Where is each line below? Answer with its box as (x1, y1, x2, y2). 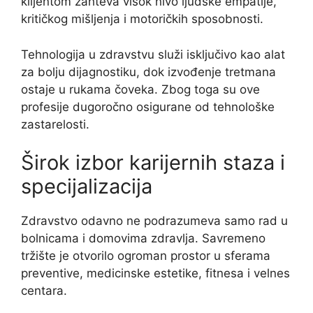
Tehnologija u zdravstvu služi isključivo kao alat (21, 47, 285, 61)
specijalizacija (21, 174, 152, 199)
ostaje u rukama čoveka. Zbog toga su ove (21, 82, 260, 96)
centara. (21, 284, 67, 298)
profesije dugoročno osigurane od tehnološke (21, 99, 275, 114)
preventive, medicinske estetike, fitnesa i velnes (21, 266, 290, 281)
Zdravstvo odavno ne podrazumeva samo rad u (21, 214, 288, 228)
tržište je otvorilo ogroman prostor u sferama (21, 249, 270, 263)
